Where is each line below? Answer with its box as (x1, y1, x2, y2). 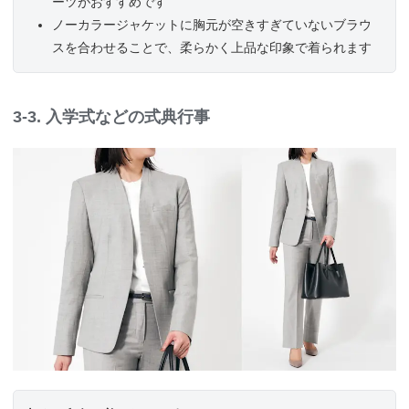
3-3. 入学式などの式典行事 (13, 107, 210, 126)
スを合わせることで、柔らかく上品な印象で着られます (52, 39, 372, 55)
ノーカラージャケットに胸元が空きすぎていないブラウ (52, 16, 372, 32)
